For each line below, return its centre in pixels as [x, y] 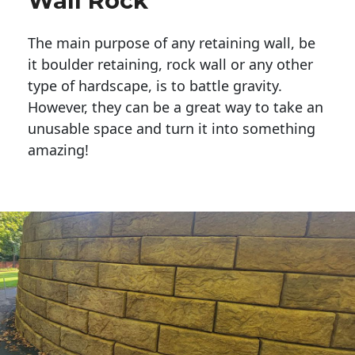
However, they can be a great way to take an [176, 107]
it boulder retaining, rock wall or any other [170, 65]
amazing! [58, 150]
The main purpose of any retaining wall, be [172, 43]
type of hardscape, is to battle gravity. [157, 86]
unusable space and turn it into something [172, 129]
